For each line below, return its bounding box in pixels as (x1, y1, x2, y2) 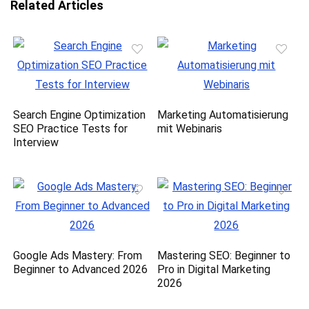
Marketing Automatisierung (157, 108, 289, 122)
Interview (13, 136, 59, 150)
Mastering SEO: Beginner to (157, 249, 291, 263)
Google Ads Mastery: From (13, 249, 143, 263)
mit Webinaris (157, 122, 223, 136)
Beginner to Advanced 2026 (13, 263, 148, 277)
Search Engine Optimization (13, 108, 146, 122)
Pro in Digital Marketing (157, 263, 271, 277)
